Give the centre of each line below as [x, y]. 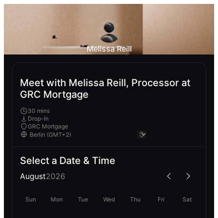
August [33, 176]
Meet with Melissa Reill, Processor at [105, 83]
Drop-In [38, 118]
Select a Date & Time [68, 160]
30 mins [39, 110]
